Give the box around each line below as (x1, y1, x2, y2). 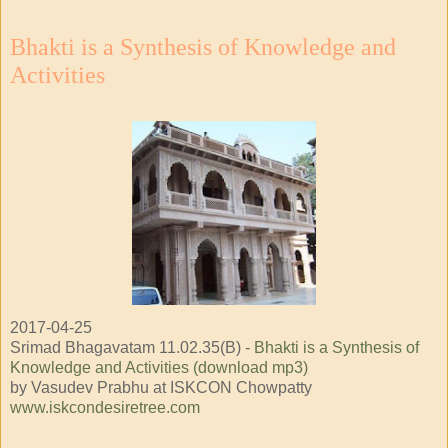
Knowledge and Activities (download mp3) (10, 358, 308, 376)
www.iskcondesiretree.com (10, 398, 200, 416)
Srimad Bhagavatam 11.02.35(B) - (10, 338, 254, 356)
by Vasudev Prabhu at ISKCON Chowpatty (10, 378, 312, 396)
